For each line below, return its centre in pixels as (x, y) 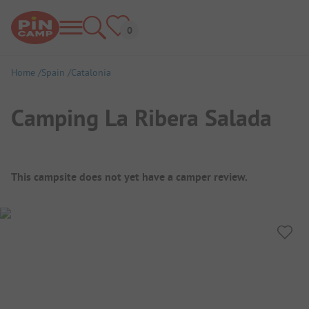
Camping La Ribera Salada (141, 118)
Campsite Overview (84, 168)
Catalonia (91, 72)
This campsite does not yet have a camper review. (129, 177)
